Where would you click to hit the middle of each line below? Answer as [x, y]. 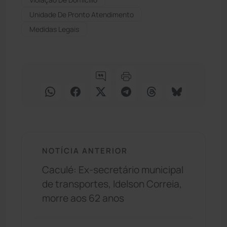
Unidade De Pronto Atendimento [82, 14]
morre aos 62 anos [83, 198]
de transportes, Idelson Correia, [112, 184]
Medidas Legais [54, 29]
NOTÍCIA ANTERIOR [85, 150]
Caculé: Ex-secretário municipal [113, 170]
